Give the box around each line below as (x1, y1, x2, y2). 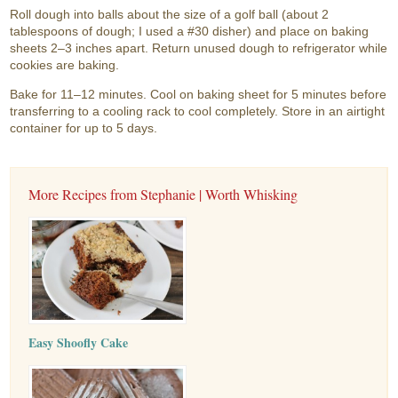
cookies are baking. (10, 57, 120, 72)
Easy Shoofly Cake (28, 332, 129, 352)
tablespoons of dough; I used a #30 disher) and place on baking (10, 23, 370, 38)
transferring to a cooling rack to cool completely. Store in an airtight (10, 103, 386, 118)
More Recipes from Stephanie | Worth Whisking (28, 184, 298, 203)
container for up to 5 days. (10, 120, 158, 135)
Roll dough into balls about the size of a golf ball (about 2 (10, 6, 330, 21)
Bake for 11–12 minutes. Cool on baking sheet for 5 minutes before (10, 86, 387, 101)
